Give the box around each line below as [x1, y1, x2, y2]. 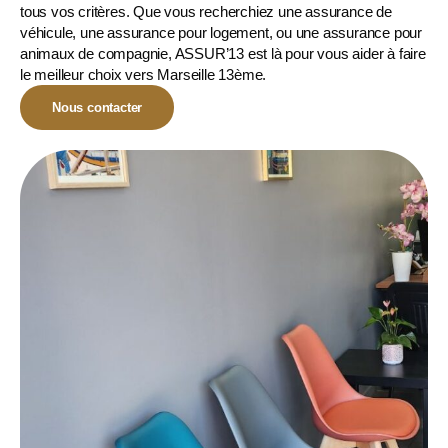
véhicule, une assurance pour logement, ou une [20, 24, 323, 42]
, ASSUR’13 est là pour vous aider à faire [168, 45, 426, 63]
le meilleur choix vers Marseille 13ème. [20, 66, 267, 84]
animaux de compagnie [20, 45, 169, 63]
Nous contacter [52, 100, 143, 116]
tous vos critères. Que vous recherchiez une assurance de [20, 3, 392, 21]
